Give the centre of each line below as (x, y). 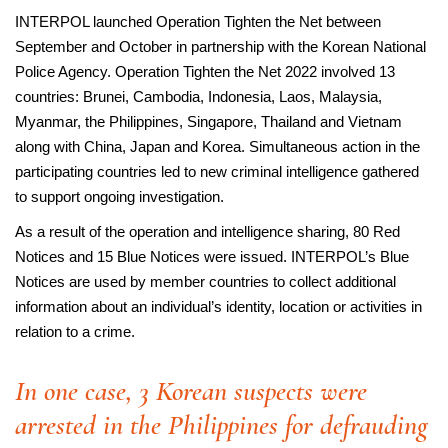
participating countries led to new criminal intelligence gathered (217, 171)
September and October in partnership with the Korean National (220, 46)
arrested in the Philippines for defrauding (221, 425)
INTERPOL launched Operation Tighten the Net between (198, 21)
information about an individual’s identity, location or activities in (218, 306)
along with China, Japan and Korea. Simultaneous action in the (217, 146)
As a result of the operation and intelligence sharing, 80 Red (207, 231)
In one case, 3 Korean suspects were (191, 391)
